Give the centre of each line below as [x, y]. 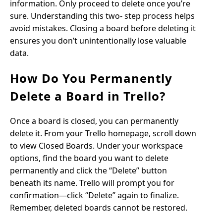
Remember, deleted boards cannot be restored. [99, 208]
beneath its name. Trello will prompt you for [92, 183]
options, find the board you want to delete [89, 158]
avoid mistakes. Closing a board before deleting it [103, 28]
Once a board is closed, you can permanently [94, 121]
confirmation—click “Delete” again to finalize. [94, 195]
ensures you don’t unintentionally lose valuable [98, 41]
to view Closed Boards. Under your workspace [96, 146]
